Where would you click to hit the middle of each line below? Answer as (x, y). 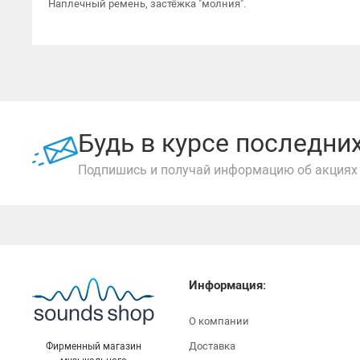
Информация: (228, 286)
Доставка (213, 346)
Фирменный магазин (93, 346)
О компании (219, 321)
